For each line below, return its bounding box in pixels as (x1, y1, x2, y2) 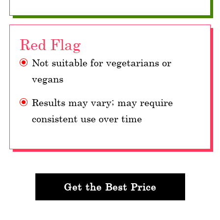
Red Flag (20, 36, 81, 54)
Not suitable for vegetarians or (32, 57, 171, 69)
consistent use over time (32, 113, 142, 125)
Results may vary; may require (32, 97, 173, 109)
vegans (32, 73, 63, 85)
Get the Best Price (64, 181, 156, 193)
